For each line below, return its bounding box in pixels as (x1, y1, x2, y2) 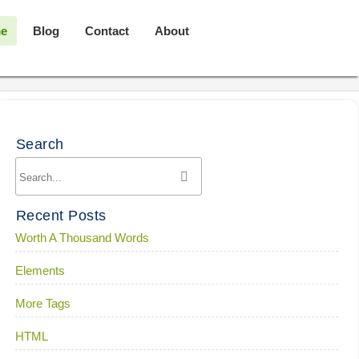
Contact (85, 24, 129, 38)
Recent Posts (15, 208, 107, 224)
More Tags (14, 296, 71, 310)
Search (15, 136, 64, 152)
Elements (14, 264, 65, 277)
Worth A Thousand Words (14, 231, 149, 244)
